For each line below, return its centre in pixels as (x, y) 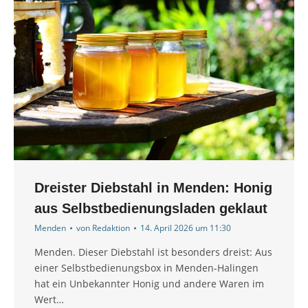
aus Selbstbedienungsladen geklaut (151, 209)
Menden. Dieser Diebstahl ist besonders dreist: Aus (153, 252)
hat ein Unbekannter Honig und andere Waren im (149, 284)
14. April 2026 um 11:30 (186, 228)
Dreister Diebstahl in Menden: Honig (153, 188)
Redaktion (111, 228)
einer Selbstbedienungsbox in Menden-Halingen (146, 268)
